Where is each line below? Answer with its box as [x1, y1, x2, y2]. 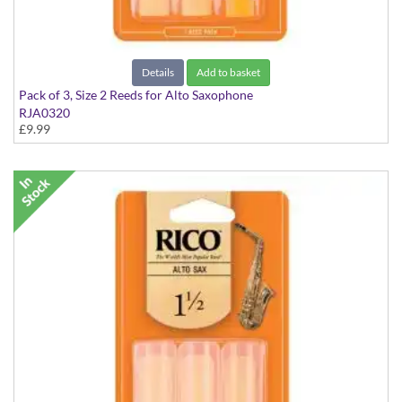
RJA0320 [19, 105, 70, 121]
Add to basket [197, 66, 260, 80]
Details [142, 66, 174, 80]
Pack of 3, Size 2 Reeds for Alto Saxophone [19, 87, 253, 103]
